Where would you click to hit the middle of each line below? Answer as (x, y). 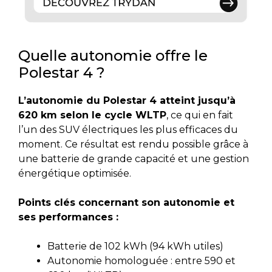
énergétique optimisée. (75, 174)
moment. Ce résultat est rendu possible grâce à (133, 144)
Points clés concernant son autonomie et (126, 203)
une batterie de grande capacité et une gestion (134, 159)
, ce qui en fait (200, 115)
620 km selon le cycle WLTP (92, 115)
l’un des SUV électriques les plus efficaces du (128, 130)
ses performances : (68, 217)
